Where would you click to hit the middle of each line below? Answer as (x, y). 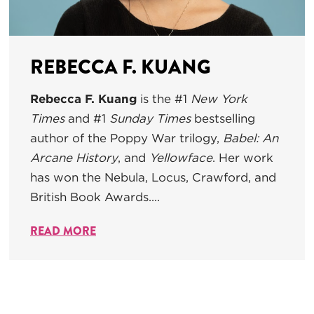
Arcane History (74, 157)
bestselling (223, 118)
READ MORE (63, 231)
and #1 (87, 118)
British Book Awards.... (95, 197)
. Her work (243, 157)
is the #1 (164, 98)
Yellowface (181, 157)
